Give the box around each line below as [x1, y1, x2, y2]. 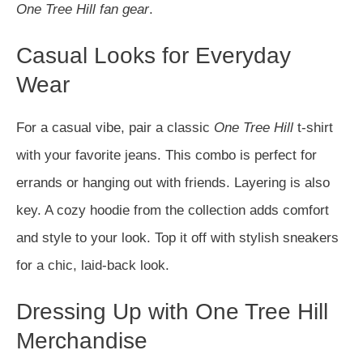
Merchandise [16, 328, 147, 353]
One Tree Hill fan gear [16, 2, 149, 17]
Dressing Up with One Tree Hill [16, 299, 328, 324]
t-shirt [293, 120, 333, 135]
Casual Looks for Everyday [16, 43, 291, 68]
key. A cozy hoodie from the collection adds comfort [16, 203, 329, 218]
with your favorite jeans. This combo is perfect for [16, 147, 317, 163]
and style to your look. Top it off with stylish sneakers [16, 230, 339, 246]
